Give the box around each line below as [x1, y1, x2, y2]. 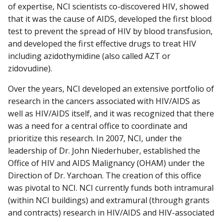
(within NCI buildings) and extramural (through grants [8, 195, 210, 206]
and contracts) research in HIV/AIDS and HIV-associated [8, 207, 214, 219]
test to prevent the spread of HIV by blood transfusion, [8, 25, 213, 37]
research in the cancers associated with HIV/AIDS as [8, 96, 200, 107]
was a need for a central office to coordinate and [8, 120, 187, 132]
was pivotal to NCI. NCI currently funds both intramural [8, 182, 214, 194]
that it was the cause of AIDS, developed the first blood [8, 13, 212, 24]
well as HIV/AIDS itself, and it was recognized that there [8, 108, 214, 119]
